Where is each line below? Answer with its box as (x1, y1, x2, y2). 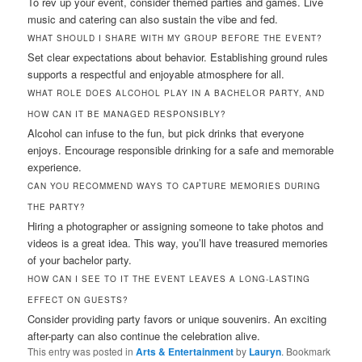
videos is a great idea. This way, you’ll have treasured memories (27, 235, 329, 251)
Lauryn (249, 344, 282, 360)
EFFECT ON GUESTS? (27, 294, 129, 306)
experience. (27, 159, 82, 175)
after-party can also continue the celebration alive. (27, 328, 261, 344)
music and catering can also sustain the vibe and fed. (27, 11, 279, 27)
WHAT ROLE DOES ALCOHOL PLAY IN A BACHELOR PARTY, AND (27, 87, 326, 99)
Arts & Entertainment (136, 344, 234, 360)
